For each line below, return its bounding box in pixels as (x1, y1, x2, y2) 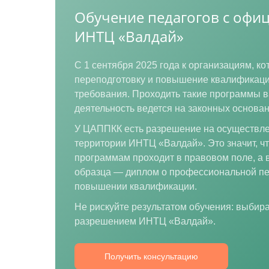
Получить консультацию (104, 252, 198, 261)
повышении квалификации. (74, 181, 197, 192)
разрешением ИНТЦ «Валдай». (74, 216, 216, 226)
